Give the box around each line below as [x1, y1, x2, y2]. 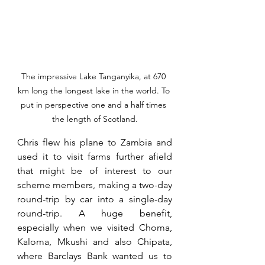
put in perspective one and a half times [21, 99, 169, 111]
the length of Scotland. [51, 114, 138, 125]
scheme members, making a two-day [17, 179, 172, 191]
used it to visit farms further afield [17, 151, 172, 163]
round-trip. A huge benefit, [17, 208, 172, 219]
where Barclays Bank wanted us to [17, 250, 172, 262]
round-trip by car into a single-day [17, 193, 172, 205]
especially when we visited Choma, [17, 222, 172, 234]
